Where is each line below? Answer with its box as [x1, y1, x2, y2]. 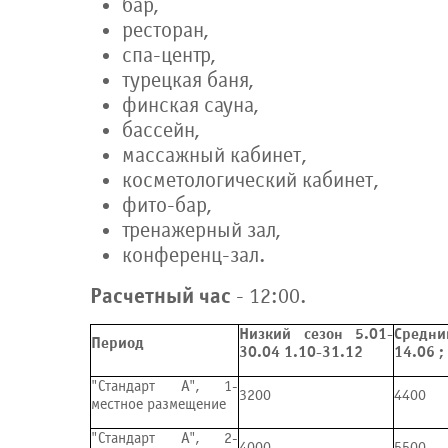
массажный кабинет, [122, 143, 306, 168]
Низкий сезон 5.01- [239, 325, 393, 343]
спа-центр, [122, 43, 215, 68]
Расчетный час [90, 283, 231, 309]
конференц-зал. [122, 243, 266, 268]
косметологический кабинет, [122, 168, 378, 193]
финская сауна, [122, 93, 258, 118]
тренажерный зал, [122, 218, 280, 243]
